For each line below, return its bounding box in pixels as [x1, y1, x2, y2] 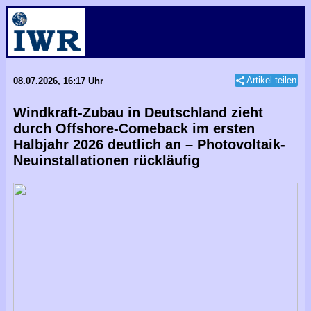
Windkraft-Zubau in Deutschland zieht [13, 105, 263, 120]
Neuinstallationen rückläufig [13, 153, 200, 168]
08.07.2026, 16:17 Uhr [13, 76, 103, 86]
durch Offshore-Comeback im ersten [13, 121, 255, 136]
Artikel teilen [246, 75, 296, 85]
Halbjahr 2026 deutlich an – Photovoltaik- [13, 137, 285, 152]
